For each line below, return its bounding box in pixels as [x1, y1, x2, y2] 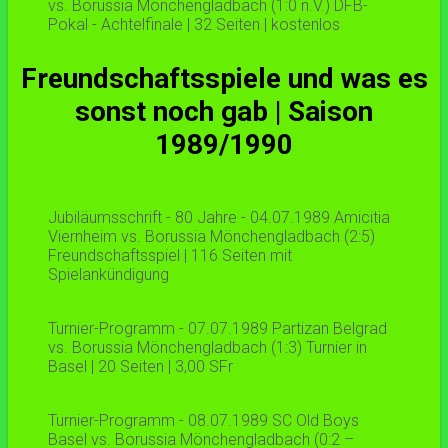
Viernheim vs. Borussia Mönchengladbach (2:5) [48, 227, 375, 247]
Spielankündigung [48, 265, 169, 285]
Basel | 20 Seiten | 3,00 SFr [48, 357, 233, 377]
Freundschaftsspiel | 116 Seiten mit [48, 246, 292, 266]
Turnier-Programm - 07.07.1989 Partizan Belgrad [48, 319, 387, 339]
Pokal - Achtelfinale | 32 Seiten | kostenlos [48, 15, 340, 35]
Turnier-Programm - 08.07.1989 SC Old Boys [48, 411, 359, 431]
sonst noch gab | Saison [75, 95, 373, 129]
